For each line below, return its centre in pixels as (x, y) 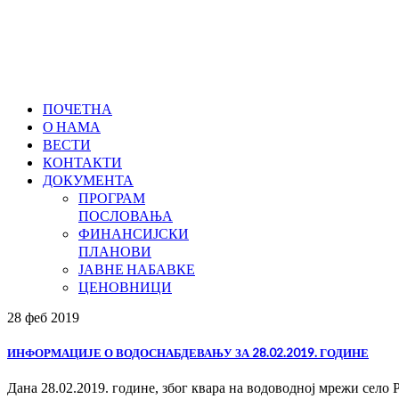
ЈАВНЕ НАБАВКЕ (137, 269)
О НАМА (72, 126)
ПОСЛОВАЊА (126, 215)
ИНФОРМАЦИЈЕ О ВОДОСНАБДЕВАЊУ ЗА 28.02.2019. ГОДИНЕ (188, 353)
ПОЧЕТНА (77, 108)
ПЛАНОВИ (115, 251)
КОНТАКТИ (82, 162)
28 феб (27, 318)
